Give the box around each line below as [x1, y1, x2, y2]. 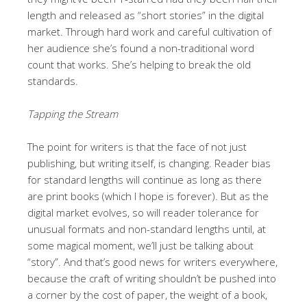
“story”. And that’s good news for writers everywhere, [27, 254, 278, 269]
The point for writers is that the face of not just [27, 139, 247, 153]
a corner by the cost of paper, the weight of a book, [27, 287, 267, 302]
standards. [27, 73, 78, 88]
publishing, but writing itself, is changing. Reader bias [27, 156, 271, 170]
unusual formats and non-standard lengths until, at [27, 221, 266, 236]
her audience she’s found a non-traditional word [27, 40, 254, 55]
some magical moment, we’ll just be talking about [27, 238, 254, 252]
